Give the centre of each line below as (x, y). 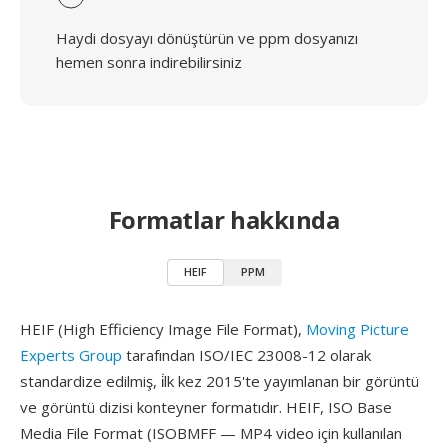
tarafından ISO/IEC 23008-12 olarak (246, 355)
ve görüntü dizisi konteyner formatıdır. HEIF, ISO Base (206, 407)
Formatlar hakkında (224, 219)
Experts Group (71, 355)
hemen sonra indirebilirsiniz (149, 62)
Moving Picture (357, 329)
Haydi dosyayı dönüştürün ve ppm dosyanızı (207, 38)
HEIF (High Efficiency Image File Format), (163, 329)
